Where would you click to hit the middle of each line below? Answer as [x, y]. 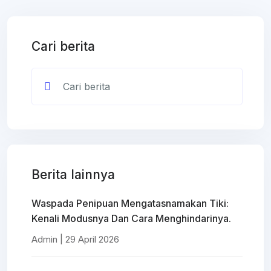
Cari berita [63, 46]
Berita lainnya [73, 174]
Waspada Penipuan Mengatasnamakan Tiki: [130, 203]
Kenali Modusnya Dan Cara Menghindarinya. [131, 218]
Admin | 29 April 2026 [75, 239]
